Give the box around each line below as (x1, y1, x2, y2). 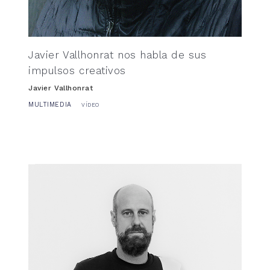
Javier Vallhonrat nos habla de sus (28, 48, 207, 61)
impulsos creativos (28, 64, 126, 77)
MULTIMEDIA (28, 100, 72, 108)
